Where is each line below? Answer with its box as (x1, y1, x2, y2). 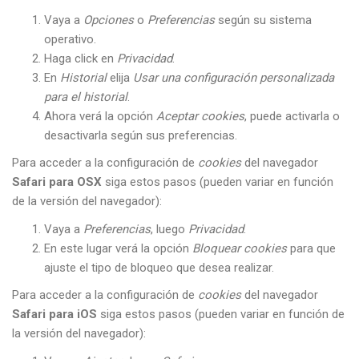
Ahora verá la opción (44, 108, 156, 123)
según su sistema (215, 12, 312, 27)
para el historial (44, 89, 127, 104)
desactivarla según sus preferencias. (44, 127, 237, 143)
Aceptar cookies (156, 108, 244, 123)
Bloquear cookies (192, 240, 287, 256)
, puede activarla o (244, 108, 340, 123)
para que (287, 240, 336, 256)
